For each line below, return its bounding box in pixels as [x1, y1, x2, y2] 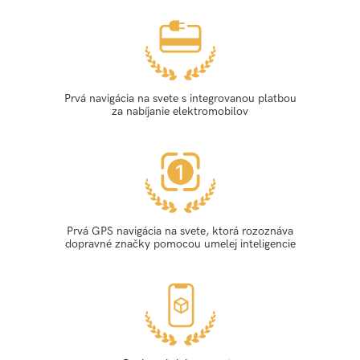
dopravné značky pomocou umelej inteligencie [64, 237, 296, 252]
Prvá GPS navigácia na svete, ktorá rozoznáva [67, 224, 293, 239]
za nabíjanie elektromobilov [112, 104, 248, 119]
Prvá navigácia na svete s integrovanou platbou [63, 92, 297, 106]
